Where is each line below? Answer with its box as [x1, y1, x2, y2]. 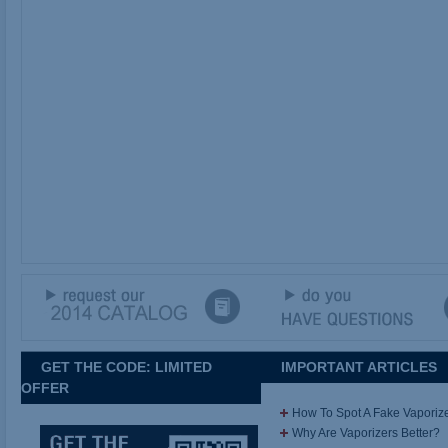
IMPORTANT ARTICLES [281, 359, 437, 375]
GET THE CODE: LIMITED [41, 359, 212, 375]
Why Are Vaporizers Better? [292, 426, 441, 440]
